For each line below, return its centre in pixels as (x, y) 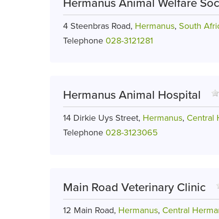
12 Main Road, (91, 210)
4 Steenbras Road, (99, 26)
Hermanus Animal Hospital (132, 95)
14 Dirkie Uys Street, (103, 118)
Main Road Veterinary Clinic (134, 187)
